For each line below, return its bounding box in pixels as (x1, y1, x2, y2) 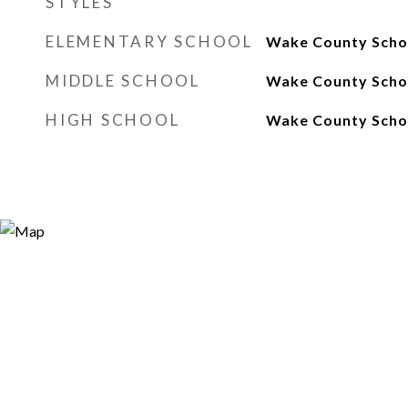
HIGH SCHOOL (46, 110, 180, 129)
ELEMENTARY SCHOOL (46, 32, 253, 51)
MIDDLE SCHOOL (46, 71, 200, 90)
